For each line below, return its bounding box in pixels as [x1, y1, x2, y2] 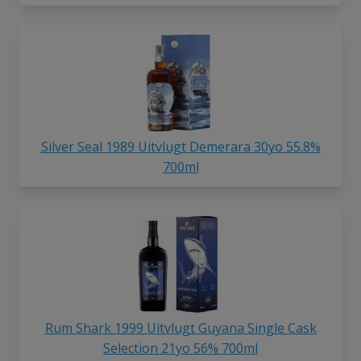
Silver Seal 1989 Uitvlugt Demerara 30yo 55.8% [40, 138, 321, 156]
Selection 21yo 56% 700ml [103, 338, 258, 357]
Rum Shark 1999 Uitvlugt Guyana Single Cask [44, 318, 317, 337]
